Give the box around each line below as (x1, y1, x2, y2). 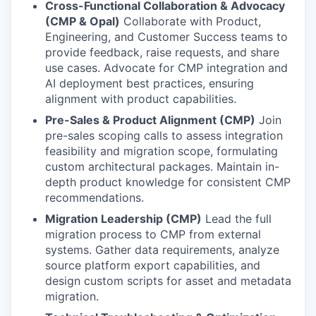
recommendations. (45, 190, 144, 205)
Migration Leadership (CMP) (45, 211, 202, 226)
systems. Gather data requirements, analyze (45, 242, 279, 257)
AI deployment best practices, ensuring (45, 75, 254, 90)
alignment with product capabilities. (45, 91, 236, 106)
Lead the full (202, 211, 272, 226)
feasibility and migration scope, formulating (45, 143, 278, 158)
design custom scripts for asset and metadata (45, 273, 291, 288)
